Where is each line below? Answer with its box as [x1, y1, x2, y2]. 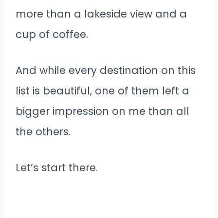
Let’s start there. [16, 160, 98, 175]
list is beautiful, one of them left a [16, 83, 189, 98]
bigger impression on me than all [16, 104, 189, 118]
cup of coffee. [16, 27, 88, 41]
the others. [16, 124, 71, 139]
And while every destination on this [16, 63, 196, 77]
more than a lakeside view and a [16, 6, 187, 21]
